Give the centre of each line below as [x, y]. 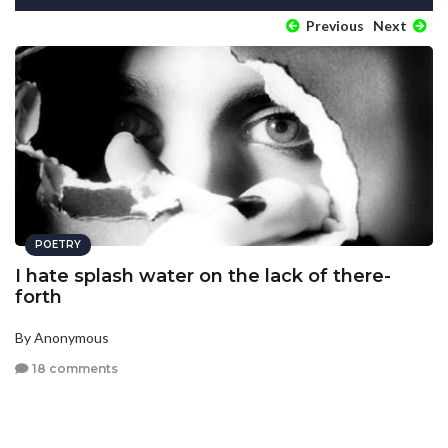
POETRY [58, 244]
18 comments [73, 369]
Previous [333, 25]
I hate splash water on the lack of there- [203, 275]
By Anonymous [62, 337]
